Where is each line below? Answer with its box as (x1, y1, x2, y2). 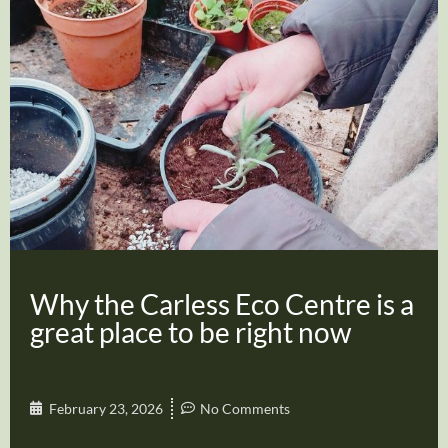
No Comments (200, 399, 290, 417)
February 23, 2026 (49, 399, 163, 417)
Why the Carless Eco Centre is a (30, 286, 414, 321)
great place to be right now (30, 314, 351, 349)
